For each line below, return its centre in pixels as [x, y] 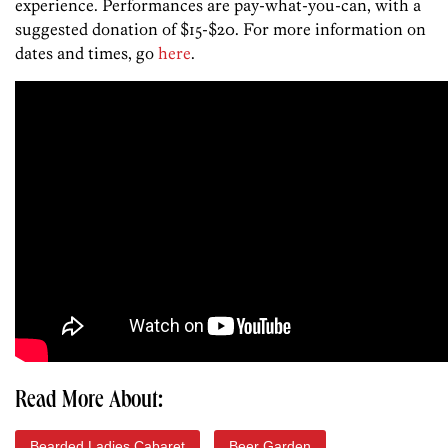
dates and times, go [86, 52]
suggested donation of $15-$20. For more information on [220, 28]
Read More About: [89, 401]
